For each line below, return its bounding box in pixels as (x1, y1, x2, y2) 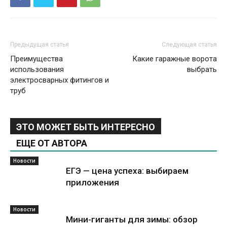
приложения (66, 177, 119, 187)
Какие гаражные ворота (132, 54, 217, 63)
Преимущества (10, 54, 63, 63)
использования (10, 65, 64, 74)
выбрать (187, 65, 217, 74)
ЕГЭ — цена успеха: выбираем (66, 166, 188, 176)
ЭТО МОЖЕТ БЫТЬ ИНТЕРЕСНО (16, 122, 155, 132)
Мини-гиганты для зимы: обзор (66, 214, 198, 224)
